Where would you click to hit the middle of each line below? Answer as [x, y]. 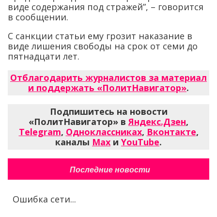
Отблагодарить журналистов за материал [108, 78]
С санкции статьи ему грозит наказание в [100, 36]
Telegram [40, 132]
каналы [74, 142]
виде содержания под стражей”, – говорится [106, 7]
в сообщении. [38, 17]
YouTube [140, 142]
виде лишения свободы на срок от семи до [103, 46]
